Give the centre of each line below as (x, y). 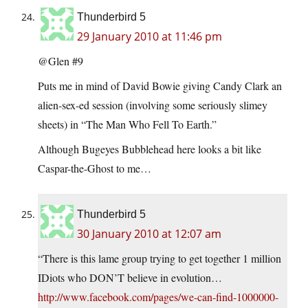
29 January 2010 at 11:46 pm (150, 37)
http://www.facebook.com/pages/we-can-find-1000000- (158, 297)
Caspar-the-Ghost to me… (95, 168)
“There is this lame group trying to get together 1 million (159, 258)
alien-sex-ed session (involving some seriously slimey (153, 105)
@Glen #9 (60, 61)
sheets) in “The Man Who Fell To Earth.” (127, 124)
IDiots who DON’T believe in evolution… (130, 278)
